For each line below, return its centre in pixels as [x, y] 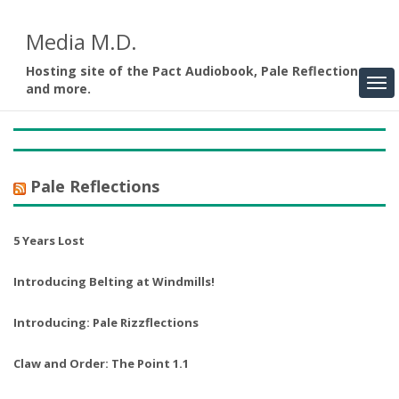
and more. [58, 89]
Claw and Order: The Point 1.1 [101, 364]
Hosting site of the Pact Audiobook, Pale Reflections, [197, 71]
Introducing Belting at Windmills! [114, 282]
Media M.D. [81, 41]
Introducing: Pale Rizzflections [106, 323]
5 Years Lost [49, 241]
